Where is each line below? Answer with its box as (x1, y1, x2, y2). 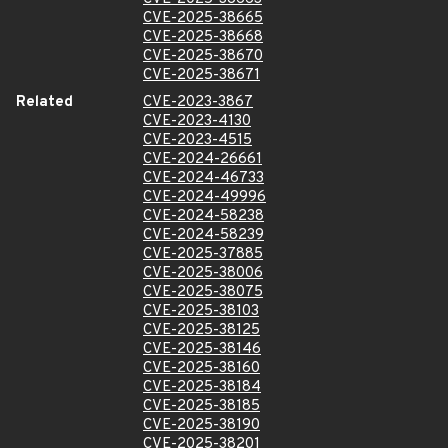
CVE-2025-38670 (143, 47, 263, 66)
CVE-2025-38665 (143, 9, 263, 28)
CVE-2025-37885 (143, 245, 263, 264)
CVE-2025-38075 (143, 283, 263, 302)
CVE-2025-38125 (143, 321, 260, 340)
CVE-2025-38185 (143, 397, 260, 416)
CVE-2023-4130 (143, 112, 251, 131)
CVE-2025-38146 (143, 340, 261, 359)
